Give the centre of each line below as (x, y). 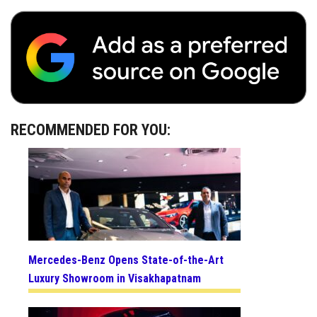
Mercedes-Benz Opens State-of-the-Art (126, 260)
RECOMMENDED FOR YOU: (91, 129)
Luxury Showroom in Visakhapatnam (115, 279)
